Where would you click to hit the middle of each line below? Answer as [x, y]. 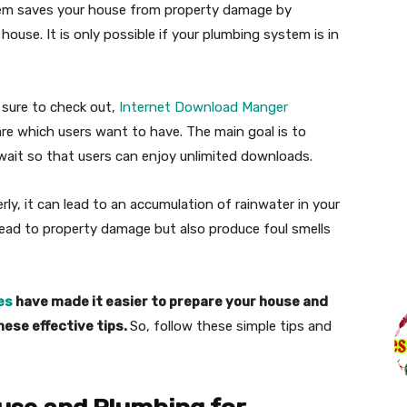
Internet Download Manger [203, 107]
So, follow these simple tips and [231, 326]
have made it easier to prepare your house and [170, 302]
